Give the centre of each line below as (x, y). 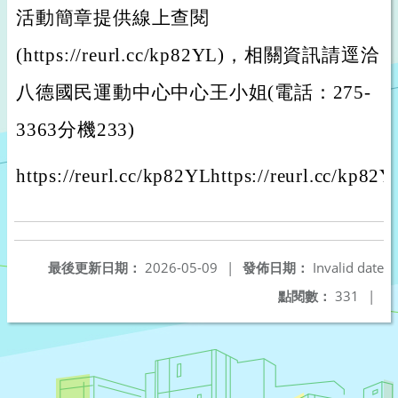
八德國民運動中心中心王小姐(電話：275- (194, 92)
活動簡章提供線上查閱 (113, 18)
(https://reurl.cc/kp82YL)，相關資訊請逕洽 (198, 55)
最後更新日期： (95, 267)
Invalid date (346, 267)
